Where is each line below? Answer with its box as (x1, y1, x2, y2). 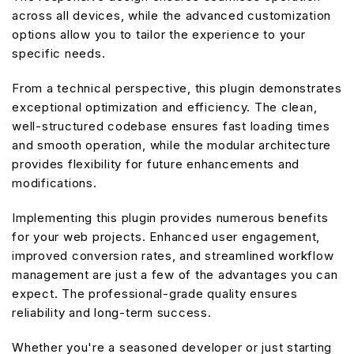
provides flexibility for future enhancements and (12, 156, 299, 171)
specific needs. (12, 46, 106, 61)
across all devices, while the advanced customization (12, 8, 331, 23)
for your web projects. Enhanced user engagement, (12, 229, 320, 244)
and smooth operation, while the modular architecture (12, 137, 331, 153)
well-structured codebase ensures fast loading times (12, 119, 330, 134)
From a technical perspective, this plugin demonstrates (12, 81, 342, 96)
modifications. (12, 175, 97, 190)
